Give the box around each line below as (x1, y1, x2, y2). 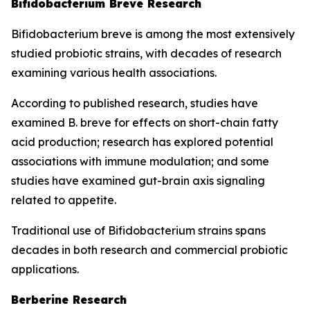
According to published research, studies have (11, 96, 258, 110)
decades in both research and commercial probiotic (11, 243, 288, 257)
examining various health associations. (11, 66, 217, 80)
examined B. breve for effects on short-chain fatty (11, 116, 278, 129)
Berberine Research (11, 293, 127, 307)
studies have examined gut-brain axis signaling (11, 174, 265, 188)
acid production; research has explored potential (11, 135, 273, 149)
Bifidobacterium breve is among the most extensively (11, 27, 295, 41)
